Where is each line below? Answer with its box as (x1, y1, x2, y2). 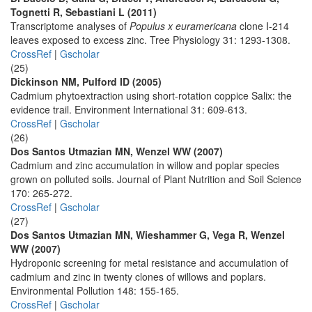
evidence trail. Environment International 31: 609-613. (10, 102, 247, 116)
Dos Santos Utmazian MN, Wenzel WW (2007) (10, 144, 223, 158)
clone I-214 (237, 19, 289, 33)
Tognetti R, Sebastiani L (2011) (10, 5, 157, 19)
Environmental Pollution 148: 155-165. (10, 283, 179, 297)
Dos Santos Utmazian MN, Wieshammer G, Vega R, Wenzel (10, 228, 285, 242)
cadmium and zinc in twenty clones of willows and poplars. (10, 270, 266, 283)
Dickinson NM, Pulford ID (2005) (10, 75, 162, 88)
